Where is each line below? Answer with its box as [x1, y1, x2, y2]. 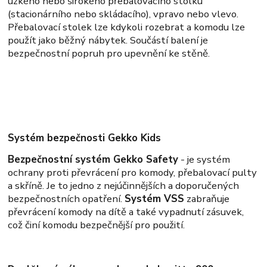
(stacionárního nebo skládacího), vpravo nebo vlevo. [8, 7, 239, 21]
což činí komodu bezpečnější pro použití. [8, 218, 185, 232]
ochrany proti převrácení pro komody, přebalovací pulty [8, 165, 257, 179]
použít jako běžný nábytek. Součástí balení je [8, 33, 209, 47]
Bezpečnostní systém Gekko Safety [8, 152, 179, 166]
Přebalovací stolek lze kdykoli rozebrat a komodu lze [8, 20, 246, 34]
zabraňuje [184, 191, 230, 206]
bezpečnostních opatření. [8, 191, 125, 206]
